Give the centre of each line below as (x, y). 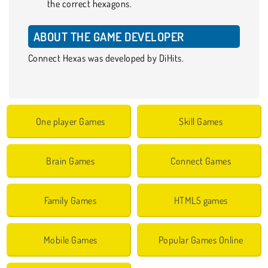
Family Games (71, 200)
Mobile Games (70, 240)
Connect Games (201, 161)
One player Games (70, 121)
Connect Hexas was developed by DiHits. (106, 58)
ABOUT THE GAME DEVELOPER (110, 36)
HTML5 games (201, 200)
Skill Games (201, 121)
